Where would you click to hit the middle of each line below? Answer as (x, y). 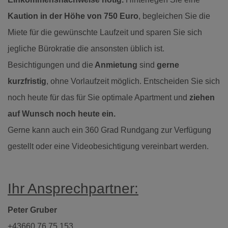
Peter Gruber (32, 210)
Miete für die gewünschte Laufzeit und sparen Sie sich (105, 32)
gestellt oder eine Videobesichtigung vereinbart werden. (109, 146)
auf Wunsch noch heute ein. (62, 113)
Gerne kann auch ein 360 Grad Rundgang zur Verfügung (109, 130)
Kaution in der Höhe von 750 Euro (73, 16)
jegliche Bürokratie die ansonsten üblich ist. (87, 48)
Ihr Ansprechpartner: (73, 188)
